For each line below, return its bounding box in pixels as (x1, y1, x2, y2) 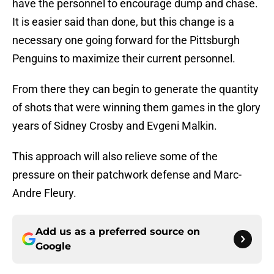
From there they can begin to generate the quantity (12, 83, 259, 96)
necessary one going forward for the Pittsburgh (12, 34, 240, 47)
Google (35, 240, 71, 253)
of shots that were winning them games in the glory (12, 101, 261, 114)
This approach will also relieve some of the (12, 150, 218, 163)
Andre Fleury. (12, 187, 76, 200)
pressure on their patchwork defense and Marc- (12, 168, 242, 182)
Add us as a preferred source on (35, 226, 200, 238)
